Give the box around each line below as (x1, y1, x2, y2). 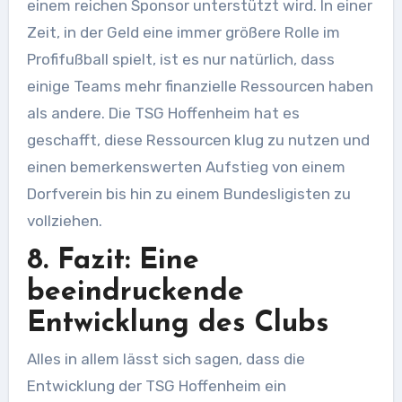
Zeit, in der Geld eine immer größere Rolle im (26, 22, 340, 41)
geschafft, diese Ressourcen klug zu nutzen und (26, 130, 370, 149)
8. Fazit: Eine (26, 246, 199, 275)
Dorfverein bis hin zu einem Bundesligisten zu (26, 184, 351, 203)
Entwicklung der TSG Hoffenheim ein (26, 377, 286, 396)
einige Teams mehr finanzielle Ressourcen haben (26, 76, 373, 95)
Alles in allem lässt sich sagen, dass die (26, 350, 305, 369)
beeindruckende (26, 277, 244, 307)
